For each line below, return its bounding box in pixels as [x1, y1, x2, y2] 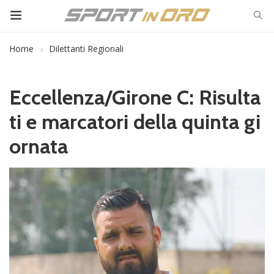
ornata [9, 133, 68, 159]
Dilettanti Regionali [49, 43, 124, 54]
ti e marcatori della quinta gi [9, 109, 261, 135]
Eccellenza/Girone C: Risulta [9, 84, 261, 110]
